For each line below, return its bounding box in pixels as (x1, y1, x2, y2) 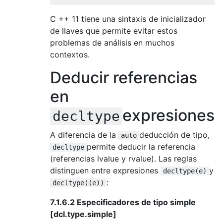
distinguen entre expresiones (50, 165, 161, 175)
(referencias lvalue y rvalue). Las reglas (50, 153, 197, 164)
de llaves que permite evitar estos (50, 25, 177, 36)
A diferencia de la (50, 129, 118, 140)
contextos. (50, 49, 90, 59)
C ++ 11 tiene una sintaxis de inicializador (50, 13, 206, 24)
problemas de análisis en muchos (50, 37, 174, 48)
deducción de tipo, (139, 129, 210, 140)
